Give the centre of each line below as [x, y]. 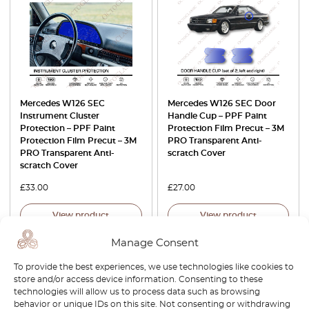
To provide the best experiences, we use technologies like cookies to [154, 267]
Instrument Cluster [60, 116]
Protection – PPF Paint [68, 128]
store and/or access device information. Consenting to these [138, 279]
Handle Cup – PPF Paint [217, 116]
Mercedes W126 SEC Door [221, 103]
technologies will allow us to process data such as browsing [137, 291]
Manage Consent [154, 242]
